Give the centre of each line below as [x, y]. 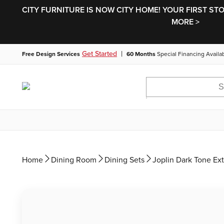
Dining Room [74, 160]
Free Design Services [51, 54]
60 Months [141, 54]
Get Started [99, 54]
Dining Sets [124, 160]
